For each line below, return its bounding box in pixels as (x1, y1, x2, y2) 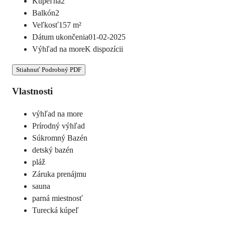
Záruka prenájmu (32, 170, 86, 179)
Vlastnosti (12, 86, 53, 97)
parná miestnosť (32, 194, 83, 203)
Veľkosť (32, 20, 59, 29)
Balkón (32, 8, 55, 17)
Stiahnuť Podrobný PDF (16, 65, 81, 73)
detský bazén (32, 146, 73, 155)
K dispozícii (85, 44, 123, 53)
